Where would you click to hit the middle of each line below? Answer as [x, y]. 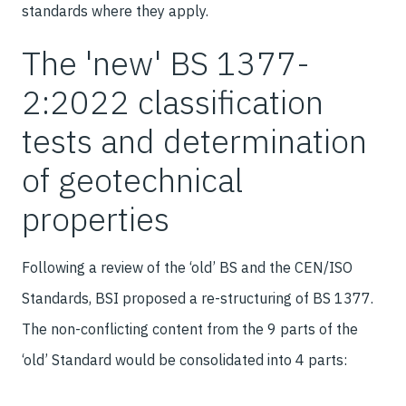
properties [96, 219]
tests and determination [194, 141]
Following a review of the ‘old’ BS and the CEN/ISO [187, 267]
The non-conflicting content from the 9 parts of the [190, 329]
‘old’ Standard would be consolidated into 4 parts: [184, 360]
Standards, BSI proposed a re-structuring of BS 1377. [198, 298]
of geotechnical [132, 180]
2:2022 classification [173, 102]
